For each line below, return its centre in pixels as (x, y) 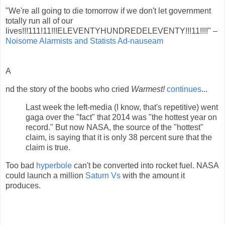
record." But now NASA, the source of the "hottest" (115, 127)
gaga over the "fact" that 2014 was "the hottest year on (121, 117)
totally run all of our (39, 21)
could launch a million (45, 175)
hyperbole (54, 165)
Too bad (21, 165)
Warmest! (148, 89)
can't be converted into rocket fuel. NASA (145, 165)
